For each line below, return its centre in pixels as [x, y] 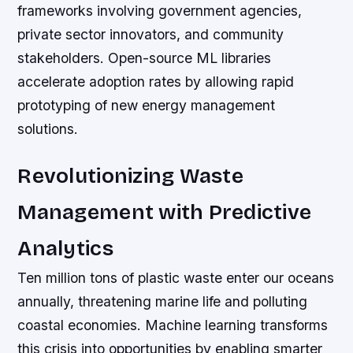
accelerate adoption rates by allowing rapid [156, 82]
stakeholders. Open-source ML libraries [145, 58]
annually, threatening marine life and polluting [163, 302]
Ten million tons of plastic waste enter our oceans [176, 278]
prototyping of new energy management [147, 106]
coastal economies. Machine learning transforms [173, 325]
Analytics [65, 249]
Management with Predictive [165, 212]
